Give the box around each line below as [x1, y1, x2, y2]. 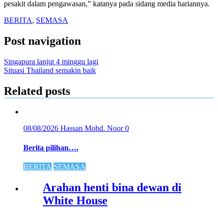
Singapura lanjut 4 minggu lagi [4, 57, 98, 66]
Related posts [4, 84, 70, 97]
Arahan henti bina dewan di [43, 181, 182, 194]
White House [43, 194, 108, 207]
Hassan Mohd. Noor [60, 124, 125, 133]
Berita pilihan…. [23, 143, 78, 152]
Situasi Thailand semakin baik [4, 66, 96, 74]
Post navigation [4, 34, 81, 47]
